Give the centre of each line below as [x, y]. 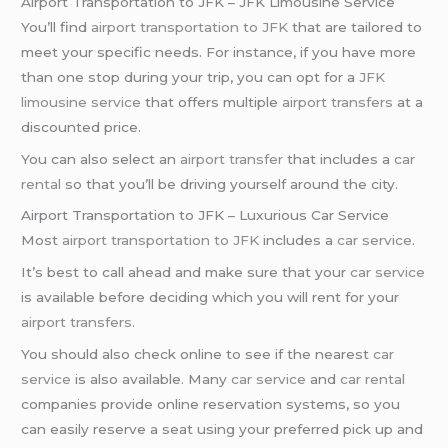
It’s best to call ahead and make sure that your [186, 272]
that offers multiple [212, 101]
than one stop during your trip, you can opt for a [190, 76]
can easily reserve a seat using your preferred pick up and [222, 429]
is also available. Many [151, 379]
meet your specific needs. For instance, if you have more [219, 51]
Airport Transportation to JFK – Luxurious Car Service [205, 215]
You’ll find [56, 26]
